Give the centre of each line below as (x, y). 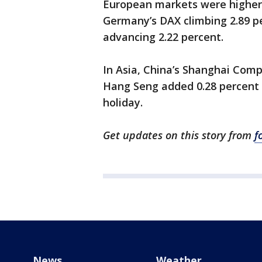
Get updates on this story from (179, 135)
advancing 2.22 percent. (163, 37)
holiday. (123, 103)
